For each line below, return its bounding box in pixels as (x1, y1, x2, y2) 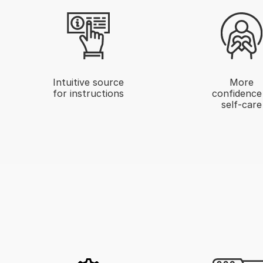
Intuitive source (52, 76, 124, 88)
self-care (221, 98, 262, 110)
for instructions (52, 87, 124, 99)
